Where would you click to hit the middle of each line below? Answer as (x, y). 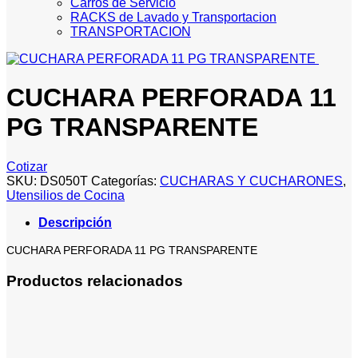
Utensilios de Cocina (66, 195)
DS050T (64, 181)
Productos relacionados (95, 280)
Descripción (75, 222)
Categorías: (125, 181)
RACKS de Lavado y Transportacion (173, 17)
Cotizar (27, 166)
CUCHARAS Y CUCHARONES (251, 181)
